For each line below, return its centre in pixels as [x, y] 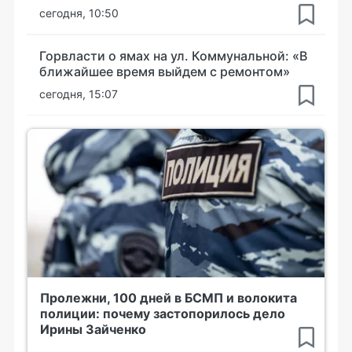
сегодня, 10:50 [79, 13]
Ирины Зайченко [93, 329]
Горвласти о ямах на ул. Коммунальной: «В [173, 55]
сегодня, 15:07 [79, 93]
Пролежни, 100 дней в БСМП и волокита [169, 297]
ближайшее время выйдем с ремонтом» [165, 71]
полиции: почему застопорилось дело [163, 313]
